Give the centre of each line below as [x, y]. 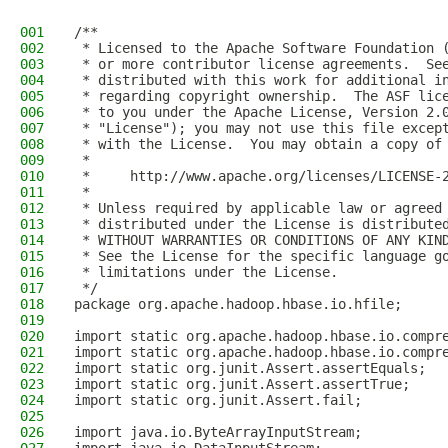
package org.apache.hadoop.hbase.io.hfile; [238, 304]
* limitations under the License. [206, 272]
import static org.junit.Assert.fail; [218, 400]
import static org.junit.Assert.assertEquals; [250, 368]
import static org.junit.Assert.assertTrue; [242, 384]
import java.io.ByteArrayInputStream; [218, 432]
